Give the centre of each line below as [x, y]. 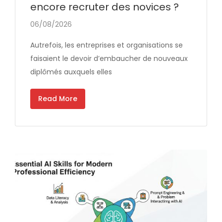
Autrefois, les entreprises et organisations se [107, 45]
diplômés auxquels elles [71, 72]
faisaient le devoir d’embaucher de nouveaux [109, 58]
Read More [58, 98]
